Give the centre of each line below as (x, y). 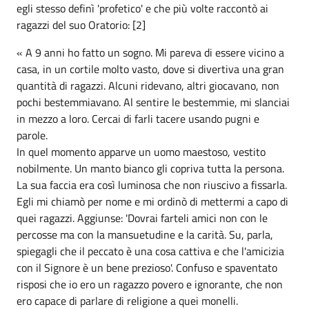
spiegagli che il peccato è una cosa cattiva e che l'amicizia (150, 251)
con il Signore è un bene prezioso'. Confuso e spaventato (147, 268)
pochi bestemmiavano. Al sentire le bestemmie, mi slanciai (153, 102)
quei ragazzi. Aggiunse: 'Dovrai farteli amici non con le (142, 218)
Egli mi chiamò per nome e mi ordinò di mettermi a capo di (152, 201)
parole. (32, 135)
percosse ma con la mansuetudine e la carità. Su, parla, (145, 235)
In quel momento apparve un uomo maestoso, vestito (141, 152)
